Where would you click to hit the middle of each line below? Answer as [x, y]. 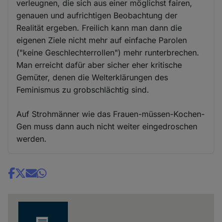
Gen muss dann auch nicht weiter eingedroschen [107, 126]
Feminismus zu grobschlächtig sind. [83, 89]
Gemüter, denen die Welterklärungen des [92, 77]
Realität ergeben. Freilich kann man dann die [99, 28]
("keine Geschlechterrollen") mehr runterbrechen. [108, 52]
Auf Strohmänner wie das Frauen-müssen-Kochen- [111, 114]
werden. [32, 139]
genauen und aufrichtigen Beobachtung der [97, 15]
